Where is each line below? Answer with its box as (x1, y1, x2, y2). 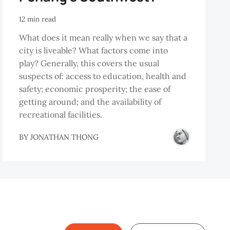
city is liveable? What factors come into (19, 45, 168, 56)
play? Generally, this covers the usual (19, 58, 160, 69)
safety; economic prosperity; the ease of (19, 84, 171, 94)
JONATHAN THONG (30, 132, 99, 142)
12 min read (19, 14, 56, 24)
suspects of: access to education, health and (19, 71, 187, 82)
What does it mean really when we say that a (19, 32, 188, 43)
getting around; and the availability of (19, 97, 162, 107)
